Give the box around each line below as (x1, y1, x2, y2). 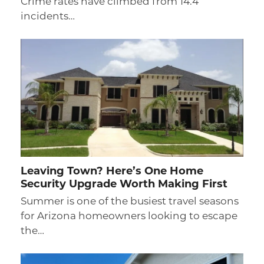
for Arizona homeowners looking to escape (20, 212, 237, 222)
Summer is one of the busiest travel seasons (20, 197, 239, 207)
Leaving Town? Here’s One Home (20, 166, 203, 178)
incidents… (20, 12, 75, 22)
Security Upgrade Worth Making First (20, 179, 227, 191)
